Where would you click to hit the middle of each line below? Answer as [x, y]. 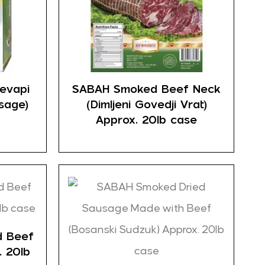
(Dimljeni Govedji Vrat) [146, 104]
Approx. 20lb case [147, 119]
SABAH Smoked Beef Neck [147, 89]
